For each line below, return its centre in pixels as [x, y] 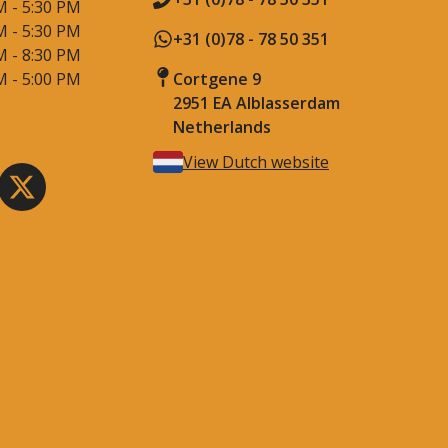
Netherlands [222, 127]
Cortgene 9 [217, 79]
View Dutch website [256, 162]
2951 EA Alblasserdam [256, 103]
